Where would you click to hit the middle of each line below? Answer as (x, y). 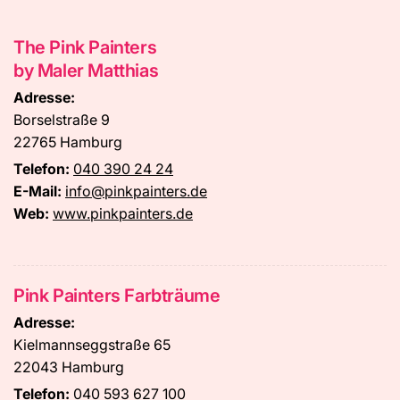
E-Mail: (37, 191)
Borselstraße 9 (62, 120)
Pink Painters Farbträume (117, 296)
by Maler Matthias (86, 71)
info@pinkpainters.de (136, 191)
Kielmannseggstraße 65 (92, 345)
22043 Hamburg (69, 367)
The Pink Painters (85, 47)
